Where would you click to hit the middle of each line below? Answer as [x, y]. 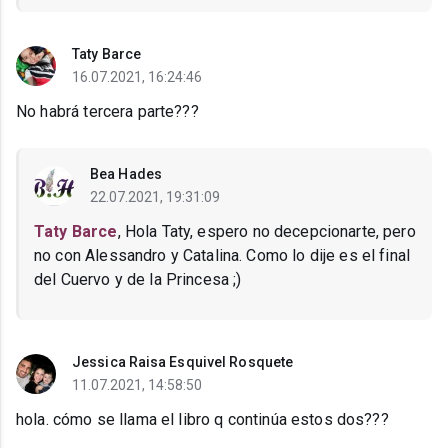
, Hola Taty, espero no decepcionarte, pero [266, 232]
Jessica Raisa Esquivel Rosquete [183, 362]
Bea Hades [126, 174]
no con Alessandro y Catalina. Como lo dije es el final [222, 256]
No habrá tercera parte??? [107, 112]
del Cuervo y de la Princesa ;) [138, 280]
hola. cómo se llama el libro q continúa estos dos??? [202, 420]
